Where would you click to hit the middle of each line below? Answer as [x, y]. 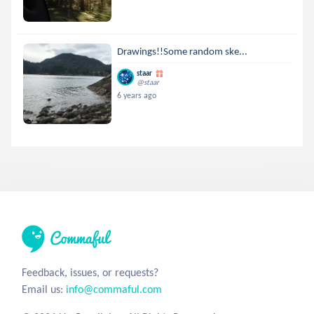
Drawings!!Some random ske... [183, 51]
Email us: [44, 289]
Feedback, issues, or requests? [90, 272]
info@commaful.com [114, 289]
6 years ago [137, 95]
